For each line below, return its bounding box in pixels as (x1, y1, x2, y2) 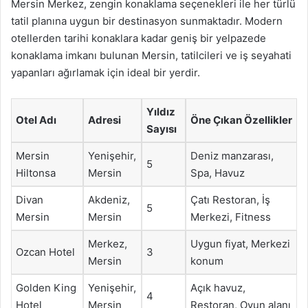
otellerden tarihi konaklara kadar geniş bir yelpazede (11, 31, 266, 45)
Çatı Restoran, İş (190, 192, 270, 206)
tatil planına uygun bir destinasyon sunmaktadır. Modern (11, 14, 283, 27)
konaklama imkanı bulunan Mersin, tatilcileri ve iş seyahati (11, 48, 291, 62)
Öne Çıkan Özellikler (190, 113, 292, 126)
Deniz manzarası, (190, 148, 274, 162)
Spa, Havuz (190, 166, 245, 179)
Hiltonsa (16, 166, 56, 179)
